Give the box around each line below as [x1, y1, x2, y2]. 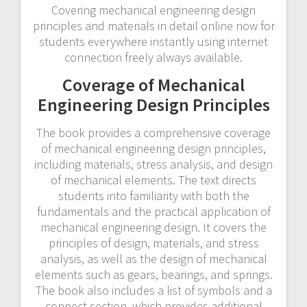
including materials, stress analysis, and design [34, 156, 273, 172]
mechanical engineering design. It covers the [40, 219, 267, 235]
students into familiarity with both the [58, 187, 249, 204]
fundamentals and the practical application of [36, 203, 271, 219]
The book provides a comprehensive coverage [36, 124, 271, 140]
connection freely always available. [64, 49, 243, 65]
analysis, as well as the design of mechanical [40, 250, 267, 267]
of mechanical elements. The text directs [51, 171, 256, 188]
